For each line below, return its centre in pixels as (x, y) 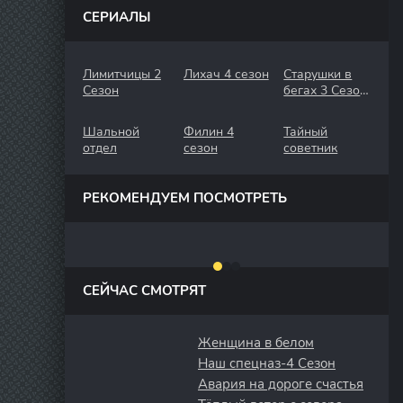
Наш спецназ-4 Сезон (267, 363)
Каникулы (313, 123)
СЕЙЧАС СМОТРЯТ (144, 291)
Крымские (313, 107)
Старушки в (318, 74)
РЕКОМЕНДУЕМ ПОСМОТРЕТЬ (185, 198)
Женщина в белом (256, 343)
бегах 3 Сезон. (327, 90)
